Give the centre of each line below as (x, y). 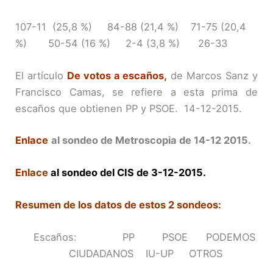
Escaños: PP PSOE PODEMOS (136, 237)
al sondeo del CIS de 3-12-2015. (130, 172)
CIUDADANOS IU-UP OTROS (136, 254)
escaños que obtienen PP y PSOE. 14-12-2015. (129, 108)
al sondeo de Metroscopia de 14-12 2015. (151, 140)
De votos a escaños (115, 75)
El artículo (41, 75)
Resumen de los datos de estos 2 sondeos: (119, 205)
